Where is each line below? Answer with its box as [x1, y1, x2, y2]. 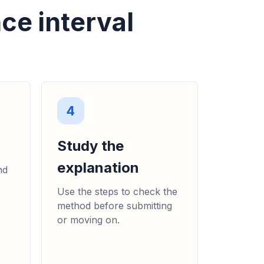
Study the [57, 137, 124, 155]
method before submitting [57, 200, 172, 212]
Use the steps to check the [57, 186, 177, 198]
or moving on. [57, 214, 120, 226]
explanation [57, 159, 139, 177]
